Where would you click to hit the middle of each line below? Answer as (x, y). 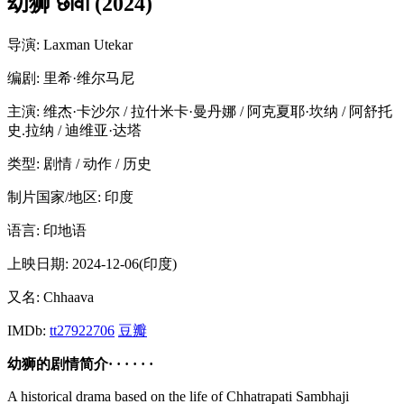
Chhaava (67, 297)
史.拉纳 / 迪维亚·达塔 (74, 130)
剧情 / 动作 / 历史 (96, 163)
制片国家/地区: (54, 197)
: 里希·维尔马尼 (85, 78)
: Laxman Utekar (84, 44)
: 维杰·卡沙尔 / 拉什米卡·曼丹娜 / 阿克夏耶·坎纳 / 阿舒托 (214, 111)
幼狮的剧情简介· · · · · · (80, 363)
